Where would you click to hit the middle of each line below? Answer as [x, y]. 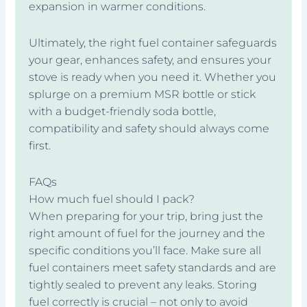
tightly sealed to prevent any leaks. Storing [143, 284]
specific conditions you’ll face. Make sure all [145, 250]
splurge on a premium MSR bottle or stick [143, 94]
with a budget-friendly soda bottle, [123, 111]
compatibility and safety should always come [149, 128]
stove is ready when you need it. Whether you [153, 77]
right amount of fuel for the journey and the [147, 233]
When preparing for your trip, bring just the [146, 216]
